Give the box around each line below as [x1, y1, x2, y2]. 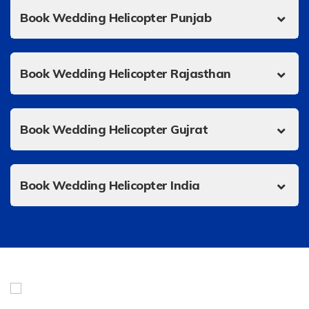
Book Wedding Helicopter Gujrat [20, 121, 208, 137]
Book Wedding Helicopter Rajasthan [20, 65, 231, 81]
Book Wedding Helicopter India [20, 177, 200, 192]
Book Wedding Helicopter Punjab [20, 9, 211, 25]
